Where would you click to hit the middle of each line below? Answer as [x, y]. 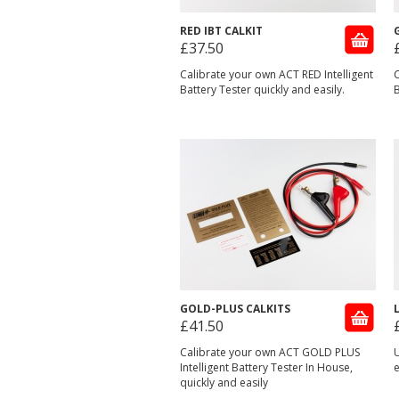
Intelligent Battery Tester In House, [266, 367]
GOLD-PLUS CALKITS [235, 309]
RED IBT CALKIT [221, 31]
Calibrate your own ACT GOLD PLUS [270, 352]
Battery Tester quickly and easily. [262, 90]
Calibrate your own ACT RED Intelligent [277, 74]
